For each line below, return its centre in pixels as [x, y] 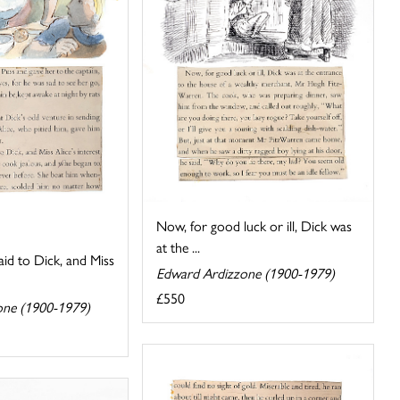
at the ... [179, 246]
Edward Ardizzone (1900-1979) [246, 272]
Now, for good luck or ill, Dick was [254, 225]
